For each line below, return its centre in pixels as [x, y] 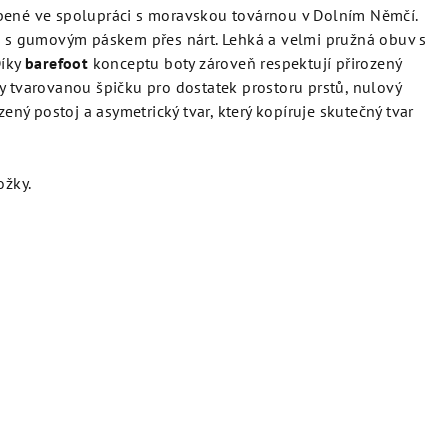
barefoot [57, 63]
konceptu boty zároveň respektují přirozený [245, 63]
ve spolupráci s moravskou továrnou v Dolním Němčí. [226, 15]
